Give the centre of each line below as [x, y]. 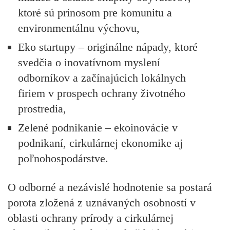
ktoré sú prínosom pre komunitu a [95, 12]
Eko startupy [47, 47]
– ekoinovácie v [140, 127]
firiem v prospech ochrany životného [102, 93]
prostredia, [42, 108]
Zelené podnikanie [60, 127]
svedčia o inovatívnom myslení [89, 62]
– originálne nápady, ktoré [137, 47]
